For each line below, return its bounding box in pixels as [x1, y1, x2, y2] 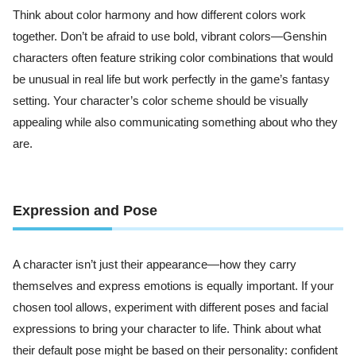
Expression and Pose [13, 202, 157, 219]
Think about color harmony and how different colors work [13, 9, 306, 22]
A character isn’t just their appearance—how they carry [13, 257, 296, 271]
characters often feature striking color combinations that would [13, 52, 333, 65]
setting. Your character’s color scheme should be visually [13, 95, 308, 108]
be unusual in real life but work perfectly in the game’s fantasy [13, 73, 330, 87]
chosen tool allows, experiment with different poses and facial [13, 300, 328, 314]
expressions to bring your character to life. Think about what [13, 322, 321, 335]
